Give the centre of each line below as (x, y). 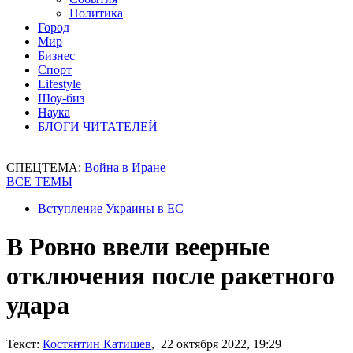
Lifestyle (59, 84)
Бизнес (56, 56)
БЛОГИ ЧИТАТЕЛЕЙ (98, 126)
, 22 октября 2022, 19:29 (216, 344)
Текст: (23, 344)
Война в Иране (125, 167)
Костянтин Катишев (97, 344)
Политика (96, 13)
